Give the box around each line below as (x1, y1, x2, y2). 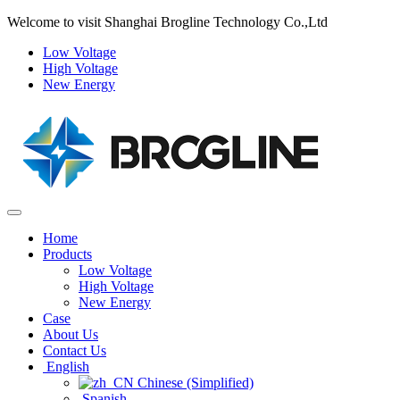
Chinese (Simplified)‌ (134, 375, 254, 390)
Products (43, 246, 92, 262)
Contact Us (43, 343, 106, 358)
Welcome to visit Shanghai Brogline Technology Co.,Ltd (7, 14, 328, 29)
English (46, 359, 89, 374)
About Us (43, 327, 98, 342)
